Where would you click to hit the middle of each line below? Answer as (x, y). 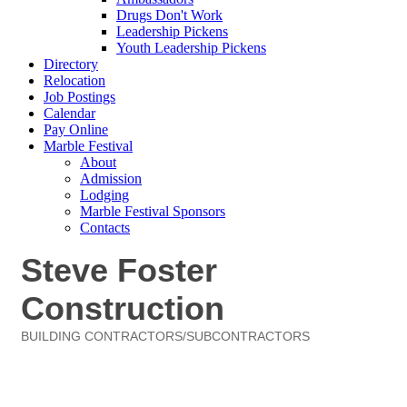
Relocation (74, 80)
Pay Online (76, 129)
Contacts (105, 228)
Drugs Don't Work (169, 15)
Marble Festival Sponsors (153, 211)
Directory (71, 64)
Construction (123, 308)
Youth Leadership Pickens (191, 48)
